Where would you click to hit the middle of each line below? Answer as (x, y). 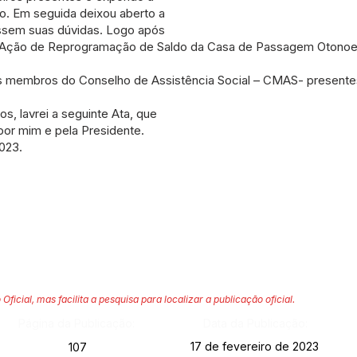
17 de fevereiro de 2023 (255, 346)
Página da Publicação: (76, 323)
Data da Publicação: (255, 323)
